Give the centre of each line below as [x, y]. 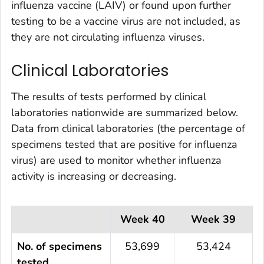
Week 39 [213, 219]
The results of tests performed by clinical [109, 96]
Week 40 [142, 219]
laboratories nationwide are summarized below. [125, 112]
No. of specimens [60, 246]
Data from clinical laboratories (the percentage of [128, 128]
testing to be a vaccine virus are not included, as [126, 22]
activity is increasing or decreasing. [94, 176]
